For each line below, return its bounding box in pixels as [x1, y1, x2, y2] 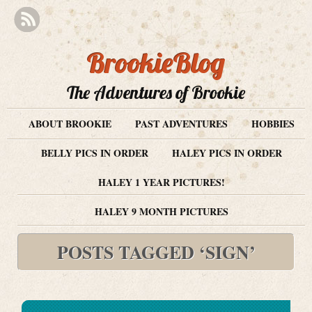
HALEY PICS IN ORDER [171, 146, 282, 160]
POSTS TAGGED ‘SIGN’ [56, 239, 256, 265]
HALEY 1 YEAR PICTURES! [97, 175, 225, 189]
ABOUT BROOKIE [28, 116, 111, 131]
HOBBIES [251, 116, 295, 131]
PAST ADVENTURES [134, 116, 228, 131]
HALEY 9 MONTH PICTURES [94, 204, 228, 219]
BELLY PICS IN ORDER [40, 146, 148, 160]
